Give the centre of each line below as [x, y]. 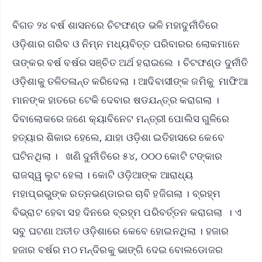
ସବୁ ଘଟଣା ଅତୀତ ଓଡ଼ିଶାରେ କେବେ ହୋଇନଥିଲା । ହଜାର [121, 231]
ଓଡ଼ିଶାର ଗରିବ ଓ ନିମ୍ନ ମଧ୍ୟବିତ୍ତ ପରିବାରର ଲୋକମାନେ [126, 44]
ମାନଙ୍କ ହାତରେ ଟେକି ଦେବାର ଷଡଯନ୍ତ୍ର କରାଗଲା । [116, 100]
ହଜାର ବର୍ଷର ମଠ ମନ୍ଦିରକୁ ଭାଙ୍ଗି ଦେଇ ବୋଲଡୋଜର [118, 250]
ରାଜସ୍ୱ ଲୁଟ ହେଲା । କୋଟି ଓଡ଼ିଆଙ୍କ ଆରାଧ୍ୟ [103, 175]
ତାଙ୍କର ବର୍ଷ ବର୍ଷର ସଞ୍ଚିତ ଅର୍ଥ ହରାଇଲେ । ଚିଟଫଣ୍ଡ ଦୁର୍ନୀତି [130, 63]
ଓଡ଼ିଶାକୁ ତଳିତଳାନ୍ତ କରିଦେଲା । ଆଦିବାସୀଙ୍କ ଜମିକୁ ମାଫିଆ [130, 81]
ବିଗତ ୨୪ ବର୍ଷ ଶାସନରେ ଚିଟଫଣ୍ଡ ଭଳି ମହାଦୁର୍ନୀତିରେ [116, 25]
